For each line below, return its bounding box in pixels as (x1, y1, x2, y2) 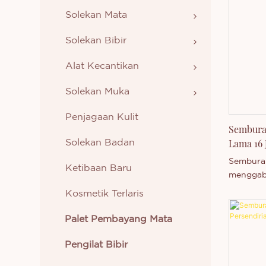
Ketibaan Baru (65, 163, 132, 173)
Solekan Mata (65, 10, 128, 20)
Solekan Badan (65, 138, 135, 147)
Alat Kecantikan (65, 61, 140, 71)
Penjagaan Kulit (65, 112, 139, 122)
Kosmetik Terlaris (65, 189, 144, 198)
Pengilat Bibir (65, 240, 128, 249)
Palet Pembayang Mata (65, 214, 173, 224)
